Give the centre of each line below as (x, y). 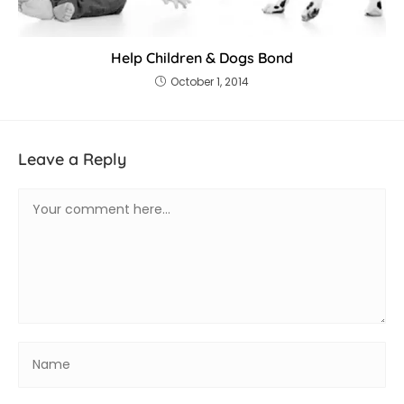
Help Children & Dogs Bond (202, 58)
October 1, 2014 (210, 82)
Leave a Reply (72, 160)
